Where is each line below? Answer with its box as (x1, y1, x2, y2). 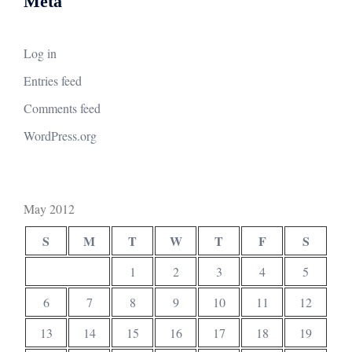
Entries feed (24, 72, 82, 90)
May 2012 (24, 200, 75, 218)
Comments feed (24, 100, 101, 117)
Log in (24, 45, 57, 62)
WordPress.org (24, 127, 97, 145)
